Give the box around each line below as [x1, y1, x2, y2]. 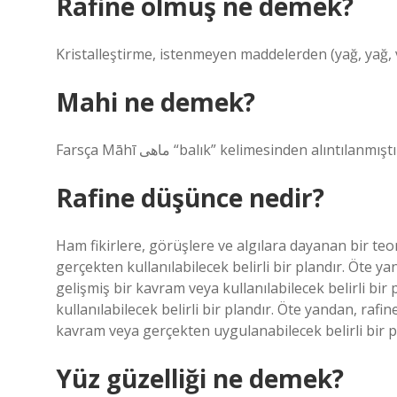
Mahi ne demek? [56, 85, 255, 119]
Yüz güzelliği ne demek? [56, 362, 344, 395]
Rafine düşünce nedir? [56, 181, 324, 214]
